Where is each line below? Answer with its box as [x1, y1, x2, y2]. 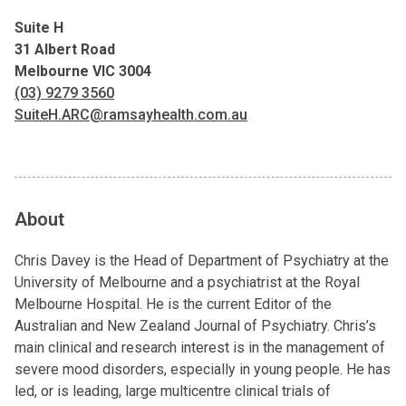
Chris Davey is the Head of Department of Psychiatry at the [14, 252, 389, 269]
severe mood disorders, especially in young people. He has [14, 361, 391, 378]
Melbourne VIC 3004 [14, 63, 151, 80]
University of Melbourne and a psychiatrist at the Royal [14, 274, 360, 291]
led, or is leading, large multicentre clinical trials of [14, 382, 331, 400]
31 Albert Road [14, 41, 115, 58]
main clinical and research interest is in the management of [14, 339, 385, 356]
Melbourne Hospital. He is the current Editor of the [14, 295, 332, 313]
